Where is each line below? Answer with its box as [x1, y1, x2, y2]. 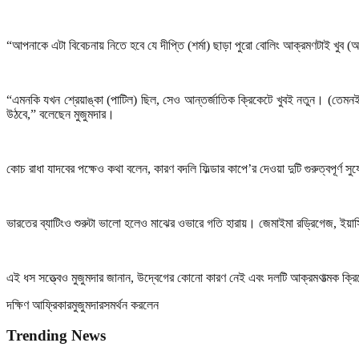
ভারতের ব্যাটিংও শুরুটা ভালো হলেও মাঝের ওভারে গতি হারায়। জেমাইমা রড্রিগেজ [6, 216, 333, 230]
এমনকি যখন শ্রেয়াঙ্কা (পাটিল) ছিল [12, 92, 156, 107]
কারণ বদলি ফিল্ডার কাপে [154, 161, 248, 175]
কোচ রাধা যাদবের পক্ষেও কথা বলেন [6, 161, 147, 175]
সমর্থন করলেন [103, 297, 159, 312]
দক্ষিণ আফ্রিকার [6, 297, 71, 312]
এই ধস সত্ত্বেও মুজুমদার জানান [6, 270, 131, 284]
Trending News [6, 327, 106, 345]
